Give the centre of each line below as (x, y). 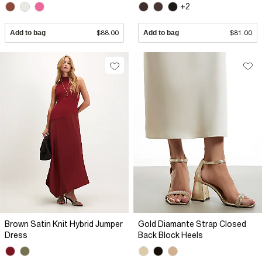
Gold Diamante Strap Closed (192, 224)
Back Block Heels (170, 235)
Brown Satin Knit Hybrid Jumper (64, 224)
